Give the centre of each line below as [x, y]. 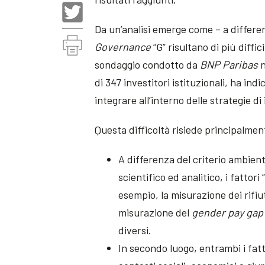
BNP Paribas [229, 65]
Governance [123, 47]
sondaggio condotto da [148, 65]
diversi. [135, 230]
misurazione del [155, 213]
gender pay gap [228, 213]
